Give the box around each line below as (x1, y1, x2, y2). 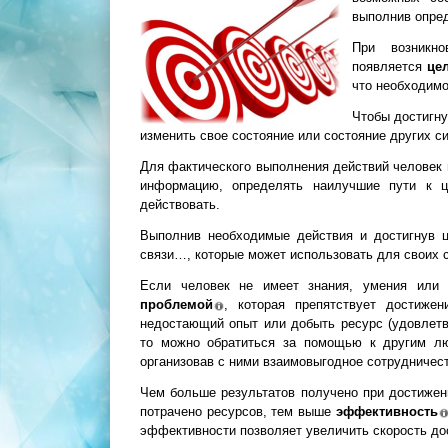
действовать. (140, 197, 220, 212)
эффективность (335, 404, 438, 419)
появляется (352, 59, 427, 74)
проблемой (140, 297, 213, 312)
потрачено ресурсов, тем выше (140, 404, 336, 419)
